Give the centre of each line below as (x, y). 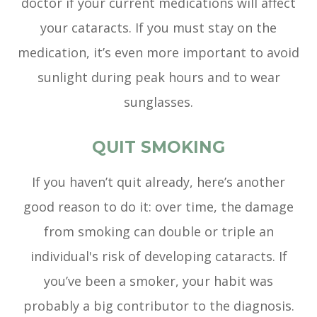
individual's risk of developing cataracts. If (158, 257)
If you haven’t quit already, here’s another (158, 182)
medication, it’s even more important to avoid (158, 53)
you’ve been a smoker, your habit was (158, 281)
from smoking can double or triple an (158, 232)
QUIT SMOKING (158, 148)
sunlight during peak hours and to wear (158, 77)
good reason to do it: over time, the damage (158, 207)
